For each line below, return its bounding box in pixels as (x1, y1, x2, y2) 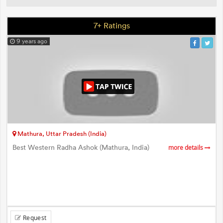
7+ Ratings (93, 20, 130, 30)
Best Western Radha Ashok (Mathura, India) (12, 143, 149, 152)
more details (168, 143, 205, 151)
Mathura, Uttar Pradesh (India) (16, 129, 107, 137)
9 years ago (15, 37, 47, 45)
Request (21, 213, 47, 222)
